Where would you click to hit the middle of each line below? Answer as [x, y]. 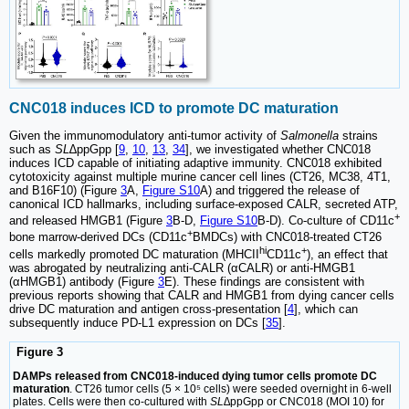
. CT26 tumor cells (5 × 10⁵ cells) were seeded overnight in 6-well [231, 389]
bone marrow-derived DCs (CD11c [98, 237]
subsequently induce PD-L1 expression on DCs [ [137, 323]
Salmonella [309, 136]
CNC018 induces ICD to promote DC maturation [174, 108]
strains [358, 136]
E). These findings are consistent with [264, 282]
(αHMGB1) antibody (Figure [84, 282]
